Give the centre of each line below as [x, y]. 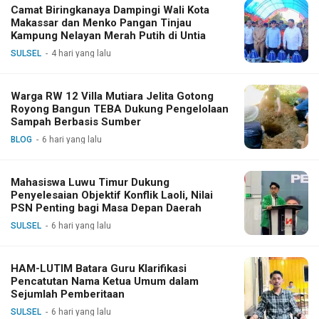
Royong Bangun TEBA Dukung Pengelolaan [120, 109]
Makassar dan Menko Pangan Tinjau [101, 22]
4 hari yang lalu [81, 53]
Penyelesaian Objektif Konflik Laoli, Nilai [112, 195]
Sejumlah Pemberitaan [68, 294]
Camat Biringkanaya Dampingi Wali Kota [110, 10]
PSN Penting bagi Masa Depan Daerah [106, 208]
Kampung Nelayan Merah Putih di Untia [108, 35]
